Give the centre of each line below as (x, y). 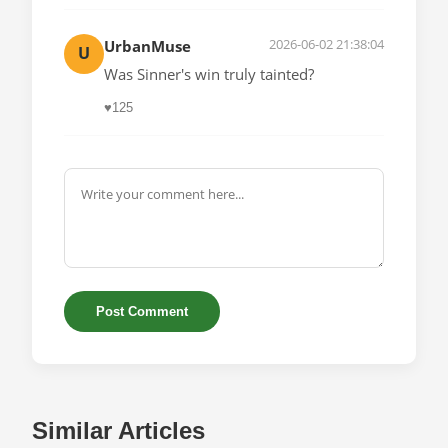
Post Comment (142, 312)
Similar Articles (118, 430)
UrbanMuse (147, 45)
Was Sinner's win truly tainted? (209, 74)
